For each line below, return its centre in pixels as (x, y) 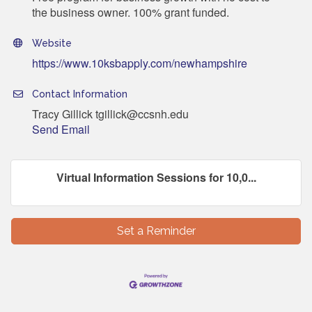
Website (52, 43)
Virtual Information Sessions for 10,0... (156, 177)
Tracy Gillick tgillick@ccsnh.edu (110, 114)
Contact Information (80, 94)
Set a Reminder (156, 231)
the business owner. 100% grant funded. (131, 12)
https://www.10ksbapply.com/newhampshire (140, 63)
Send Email (61, 129)
